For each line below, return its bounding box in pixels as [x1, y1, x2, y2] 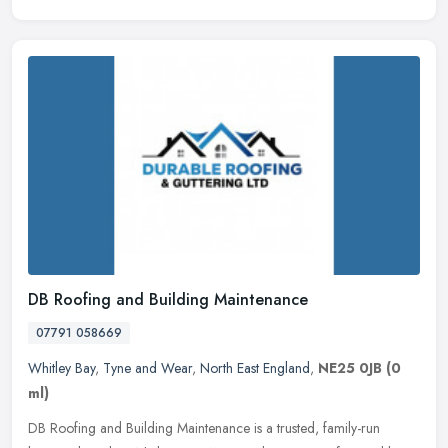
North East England [200, 358, 310, 379]
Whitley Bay [28, 358, 95, 379]
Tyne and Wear [103, 358, 192, 379]
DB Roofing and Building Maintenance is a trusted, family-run [28, 418, 380, 439]
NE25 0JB [318, 358, 382, 379]
